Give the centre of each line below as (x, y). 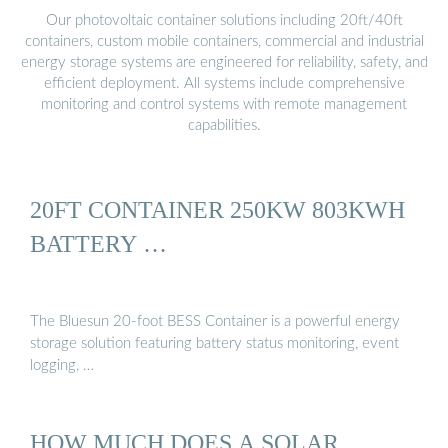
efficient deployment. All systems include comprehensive (224, 83)
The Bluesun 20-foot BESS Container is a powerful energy (215, 321)
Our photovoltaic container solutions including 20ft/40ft (224, 20)
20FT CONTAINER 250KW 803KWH (217, 210)
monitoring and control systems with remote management (224, 104)
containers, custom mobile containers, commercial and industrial (224, 41)
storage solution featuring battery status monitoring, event (214, 343)
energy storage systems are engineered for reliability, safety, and (224, 62)
